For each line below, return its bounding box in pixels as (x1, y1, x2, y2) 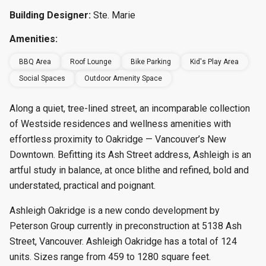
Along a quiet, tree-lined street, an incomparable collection (9, 103, 250, 114)
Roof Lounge (70, 58, 112, 66)
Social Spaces (19, 74, 65, 83)
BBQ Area (19, 58, 51, 66)
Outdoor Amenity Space (84, 74, 162, 83)
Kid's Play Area (190, 58, 239, 66)
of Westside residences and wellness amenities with (9, 118, 231, 129)
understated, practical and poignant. (9, 180, 156, 191)
